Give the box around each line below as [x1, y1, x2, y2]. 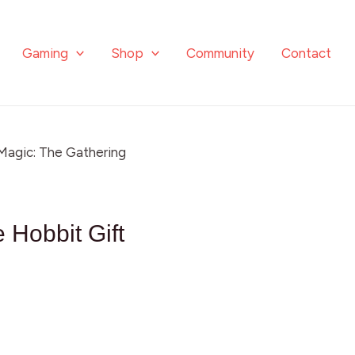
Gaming [21, 44, 68, 61]
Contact [281, 44, 332, 61]
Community [186, 44, 255, 61]
